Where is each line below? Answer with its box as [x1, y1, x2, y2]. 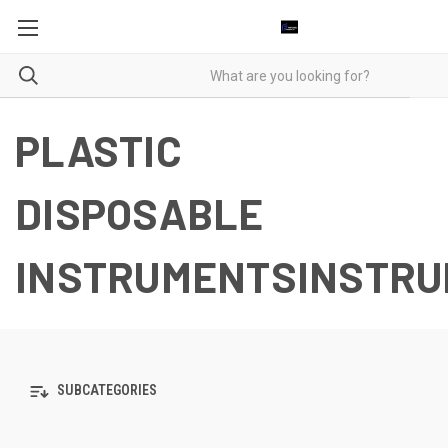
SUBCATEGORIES [54, 382, 157, 399]
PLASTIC [15, 125, 182, 175]
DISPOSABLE [15, 188, 264, 238]
